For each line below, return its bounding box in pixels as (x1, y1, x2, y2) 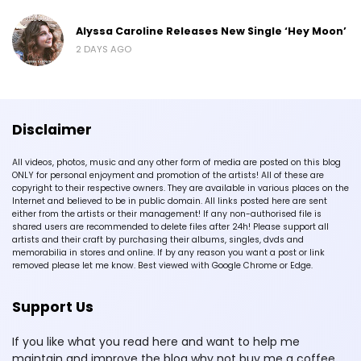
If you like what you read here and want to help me (12, 333, 300, 350)
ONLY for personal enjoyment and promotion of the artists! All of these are (12, 168, 324, 181)
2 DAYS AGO (76, 42, 131, 56)
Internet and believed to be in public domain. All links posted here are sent (12, 194, 327, 207)
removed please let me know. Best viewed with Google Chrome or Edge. (12, 259, 313, 272)
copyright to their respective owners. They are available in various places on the (12, 181, 349, 194)
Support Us (12, 297, 93, 317)
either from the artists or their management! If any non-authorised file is (12, 207, 322, 220)
